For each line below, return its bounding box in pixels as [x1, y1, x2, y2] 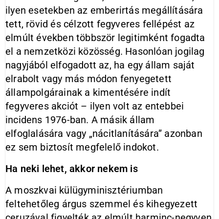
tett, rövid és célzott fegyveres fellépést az [5, 18, 195, 30]
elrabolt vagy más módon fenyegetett [5, 73, 172, 85]
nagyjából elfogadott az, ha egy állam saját [5, 59, 195, 71]
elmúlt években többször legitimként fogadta [5, 32, 205, 44]
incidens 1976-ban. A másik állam [5, 114, 155, 126]
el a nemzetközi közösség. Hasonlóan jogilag [5, 45, 205, 57]
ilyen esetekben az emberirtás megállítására [5, 4, 203, 16]
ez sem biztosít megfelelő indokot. [5, 141, 159, 153]
